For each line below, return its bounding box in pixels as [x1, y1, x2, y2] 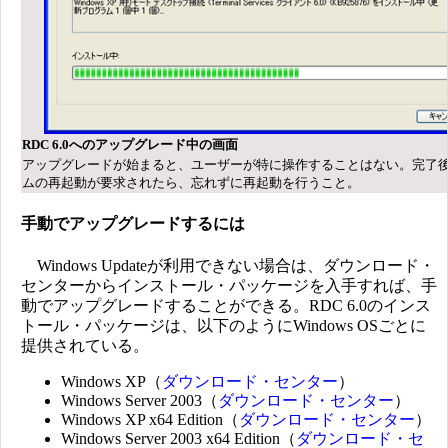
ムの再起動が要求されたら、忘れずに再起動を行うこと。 [22, 174, 360, 190]
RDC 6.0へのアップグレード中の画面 [22, 136, 238, 152]
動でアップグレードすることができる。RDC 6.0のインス [21, 297, 431, 315]
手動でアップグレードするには [21, 214, 245, 232]
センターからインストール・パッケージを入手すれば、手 [21, 277, 437, 295]
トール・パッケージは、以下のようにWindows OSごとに [21, 317, 426, 335]
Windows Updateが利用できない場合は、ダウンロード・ [21, 257, 435, 275]
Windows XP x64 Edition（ [61, 411, 239, 429]
